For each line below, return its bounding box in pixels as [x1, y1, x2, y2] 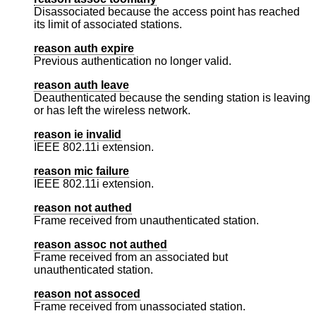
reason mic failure [34, 165, 129, 178]
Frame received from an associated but [34, 251, 228, 264]
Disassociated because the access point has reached [34, 6, 300, 18]
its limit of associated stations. [34, 18, 182, 31]
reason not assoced [34, 288, 140, 300]
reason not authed [34, 202, 132, 214]
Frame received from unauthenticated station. [34, 214, 259, 227]
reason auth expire [34, 42, 134, 55]
